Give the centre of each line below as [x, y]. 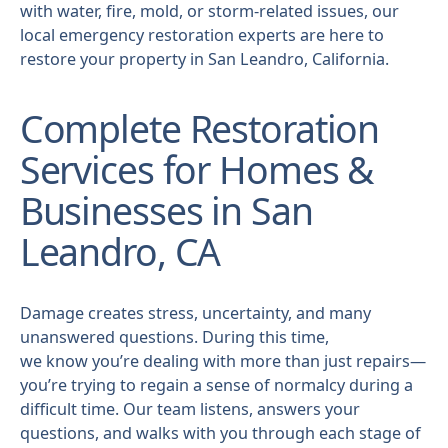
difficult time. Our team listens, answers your [189, 408]
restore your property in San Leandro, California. [206, 58]
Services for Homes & [196, 170]
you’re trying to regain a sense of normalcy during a [216, 384]
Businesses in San [166, 211]
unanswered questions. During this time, [174, 336]
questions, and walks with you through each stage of [220, 432]
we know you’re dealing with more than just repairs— [222, 360]
